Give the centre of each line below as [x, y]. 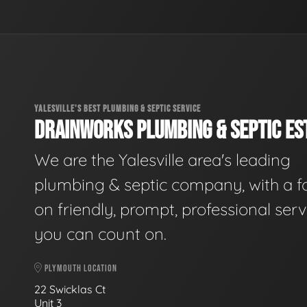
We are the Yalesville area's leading [162, 160]
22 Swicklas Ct [71, 289]
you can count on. [100, 234]
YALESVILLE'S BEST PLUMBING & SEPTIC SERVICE [118, 108]
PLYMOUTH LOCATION [80, 269]
